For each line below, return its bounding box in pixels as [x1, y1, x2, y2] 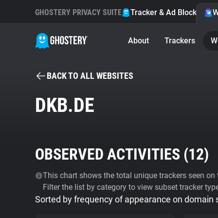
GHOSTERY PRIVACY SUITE [35, 8, 122, 17]
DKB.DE [35, 94, 94, 117]
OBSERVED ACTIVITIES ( [35, 145, 188, 163]
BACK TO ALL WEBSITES [47, 71, 133, 81]
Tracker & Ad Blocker [130, 8, 204, 17]
